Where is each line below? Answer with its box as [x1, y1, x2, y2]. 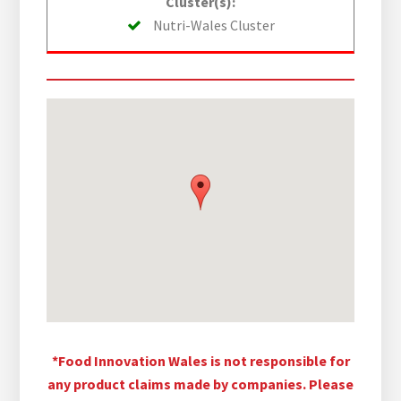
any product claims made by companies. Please [47, 375, 354, 394]
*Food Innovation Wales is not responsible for [51, 352, 350, 371]
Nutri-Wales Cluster [149, 16, 275, 35]
